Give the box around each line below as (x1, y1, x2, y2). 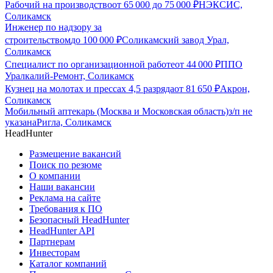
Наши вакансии (29, 182, 95, 193)
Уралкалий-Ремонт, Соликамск (5, 71, 134, 82)
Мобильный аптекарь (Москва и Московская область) (5, 106, 229, 117)
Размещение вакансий (29, 149, 121, 160)
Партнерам (29, 236, 75, 247)
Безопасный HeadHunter (29, 214, 129, 225)
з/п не (229, 106, 252, 117)
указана (5, 117, 37, 128)
